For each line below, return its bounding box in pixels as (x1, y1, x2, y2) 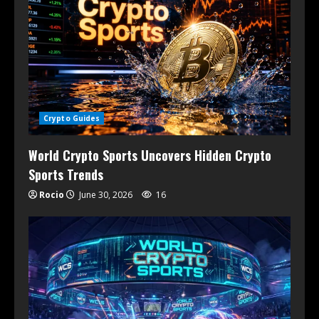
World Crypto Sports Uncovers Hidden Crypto (28, 145, 271, 164)
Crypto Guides (43, 113, 100, 123)
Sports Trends (28, 164, 103, 184)
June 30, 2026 (77, 188, 135, 201)
